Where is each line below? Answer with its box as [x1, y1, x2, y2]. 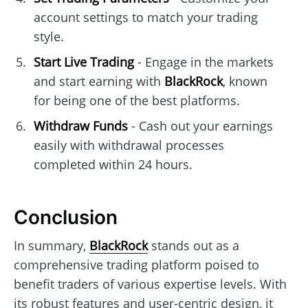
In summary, [14, 236, 89, 254]
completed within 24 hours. [33, 156, 192, 173]
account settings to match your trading [33, 9, 258, 26]
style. [33, 28, 64, 45]
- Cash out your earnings [127, 118, 273, 135]
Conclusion [14, 206, 118, 230]
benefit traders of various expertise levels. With [14, 275, 287, 292]
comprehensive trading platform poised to [14, 256, 259, 273]
